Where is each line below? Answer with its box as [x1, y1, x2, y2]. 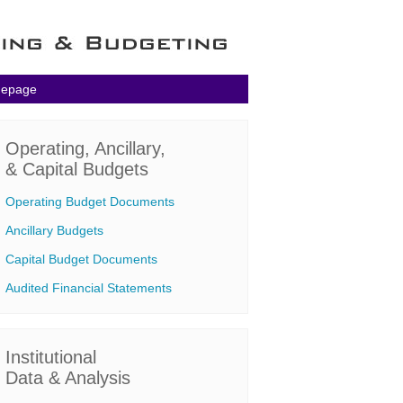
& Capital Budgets [5, 159, 148, 179]
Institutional [5, 347, 96, 367]
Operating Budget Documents [5, 194, 175, 209]
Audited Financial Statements [5, 281, 172, 295]
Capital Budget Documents [5, 252, 157, 266]
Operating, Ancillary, [5, 139, 166, 158]
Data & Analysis [5, 368, 130, 388]
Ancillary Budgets [5, 223, 103, 237]
